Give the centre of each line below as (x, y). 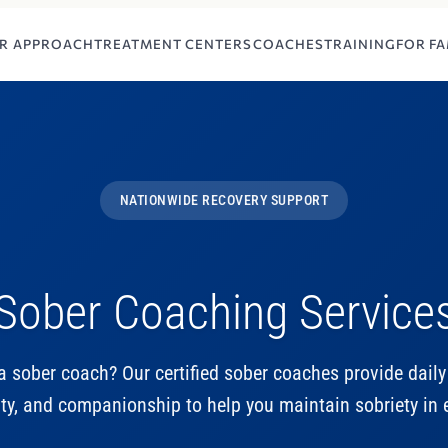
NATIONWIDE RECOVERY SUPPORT (224, 200)
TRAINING (360, 43)
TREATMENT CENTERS (173, 43)
